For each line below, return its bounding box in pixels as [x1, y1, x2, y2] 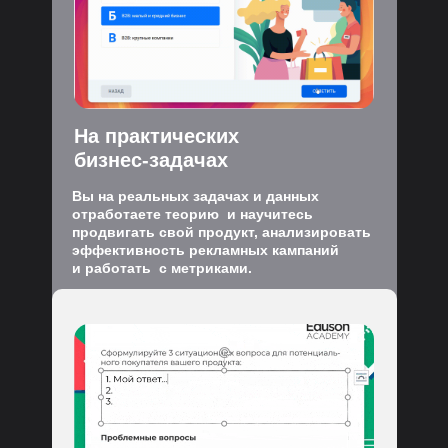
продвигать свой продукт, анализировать [72, 224, 371, 240]
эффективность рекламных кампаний [72, 242, 339, 258]
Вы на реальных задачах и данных [72, 188, 319, 204]
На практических [74, 125, 239, 147]
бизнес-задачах [74, 149, 228, 171]
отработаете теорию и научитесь [72, 206, 313, 222]
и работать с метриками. [72, 260, 252, 276]
